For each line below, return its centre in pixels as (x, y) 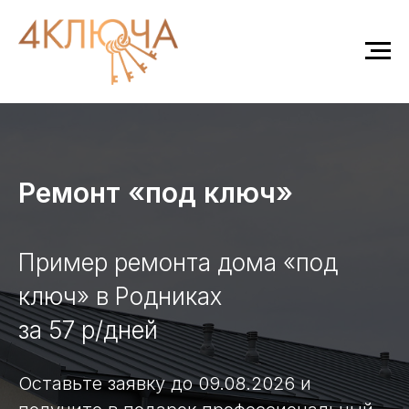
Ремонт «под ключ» (156, 192)
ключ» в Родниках (120, 296)
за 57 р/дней (88, 330)
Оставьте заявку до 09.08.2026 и (165, 383)
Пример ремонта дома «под (178, 262)
